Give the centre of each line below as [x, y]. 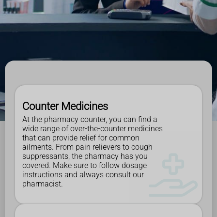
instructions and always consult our [83, 174]
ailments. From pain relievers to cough [87, 147]
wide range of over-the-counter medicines [93, 128]
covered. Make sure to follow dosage [85, 165]
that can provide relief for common [81, 138]
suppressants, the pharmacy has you [85, 156]
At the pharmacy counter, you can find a [90, 119]
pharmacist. [43, 184]
